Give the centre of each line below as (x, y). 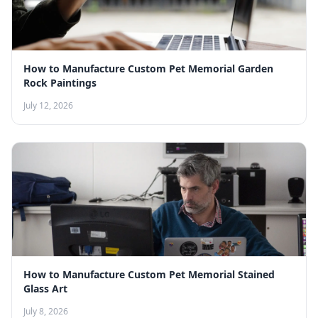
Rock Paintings (60, 83)
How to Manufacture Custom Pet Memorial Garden (148, 69)
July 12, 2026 (48, 106)
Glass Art (45, 289)
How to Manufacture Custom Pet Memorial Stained (149, 275)
